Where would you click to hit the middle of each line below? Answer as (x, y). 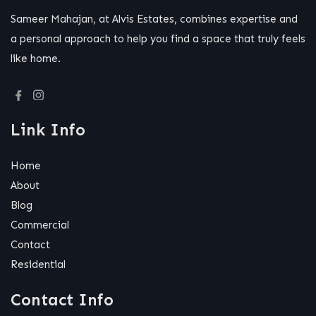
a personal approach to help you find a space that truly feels (158, 39)
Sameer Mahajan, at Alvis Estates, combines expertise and (154, 19)
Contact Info (62, 299)
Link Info (48, 129)
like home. (36, 59)
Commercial (40, 225)
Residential (38, 264)
